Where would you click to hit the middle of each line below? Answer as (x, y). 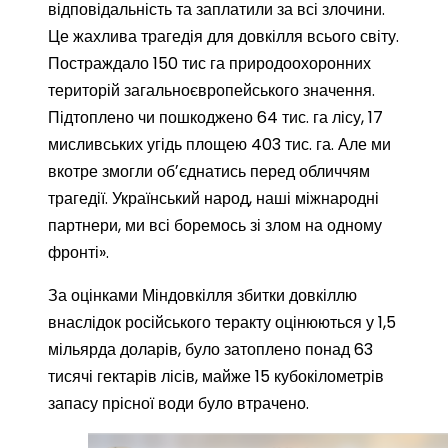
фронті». (78, 252)
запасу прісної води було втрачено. (178, 403)
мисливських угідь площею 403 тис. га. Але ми (219, 144)
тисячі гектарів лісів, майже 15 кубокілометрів (216, 376)
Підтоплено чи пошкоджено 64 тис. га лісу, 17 (215, 117)
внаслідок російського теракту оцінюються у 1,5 (222, 322)
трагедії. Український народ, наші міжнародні (213, 198)
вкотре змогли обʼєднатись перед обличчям (209, 171)
